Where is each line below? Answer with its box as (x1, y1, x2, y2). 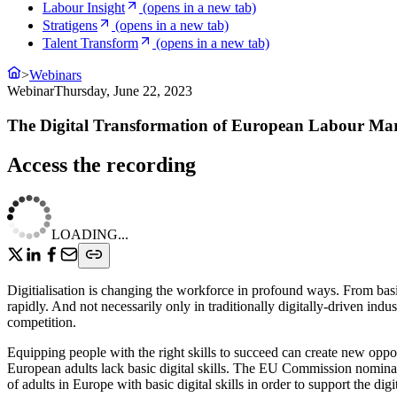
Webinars (29, 67, 82, 82)
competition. (7, 314, 80, 330)
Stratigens (43, 18, 97, 33)
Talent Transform (43, 35, 138, 51)
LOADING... (51, 226, 128, 242)
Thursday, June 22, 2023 (54, 83, 192, 98)
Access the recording (7, 152, 196, 176)
